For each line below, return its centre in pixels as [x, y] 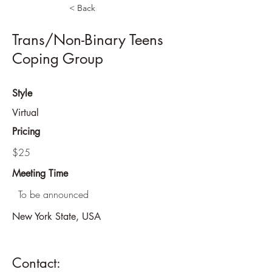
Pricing [26, 131]
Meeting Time [40, 173]
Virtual [25, 113]
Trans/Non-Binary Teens [88, 40]
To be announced [53, 194]
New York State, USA [56, 216]
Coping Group [58, 59]
